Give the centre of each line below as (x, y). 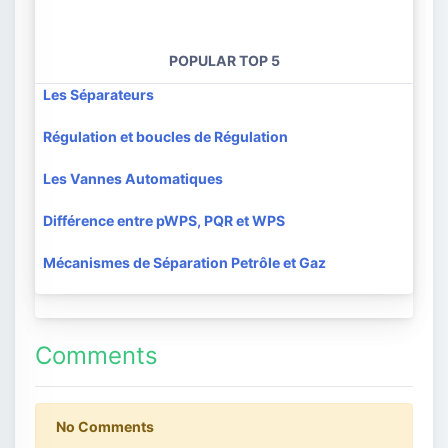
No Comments (105, 427)
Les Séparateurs (98, 95)
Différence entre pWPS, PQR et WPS (164, 221)
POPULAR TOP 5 (224, 61)
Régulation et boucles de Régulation (165, 137)
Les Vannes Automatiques (133, 179)
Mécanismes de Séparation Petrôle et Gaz (184, 263)
